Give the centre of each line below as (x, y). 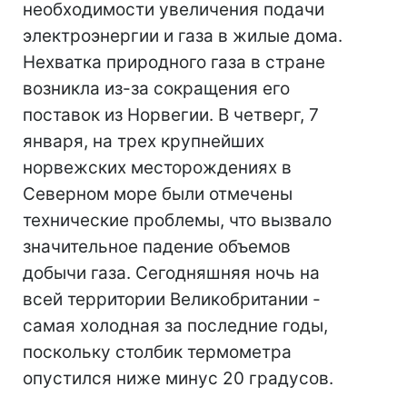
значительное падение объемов (157, 247)
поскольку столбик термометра (157, 352)
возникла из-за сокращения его (156, 89)
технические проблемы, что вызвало (177, 220)
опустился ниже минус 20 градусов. (178, 378)
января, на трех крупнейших (144, 141)
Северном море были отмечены (158, 194)
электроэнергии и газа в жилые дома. (183, 36)
